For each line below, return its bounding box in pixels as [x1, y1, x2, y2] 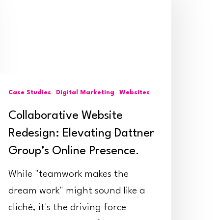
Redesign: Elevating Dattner [8, 128, 154, 140]
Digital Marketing [56, 89, 114, 96]
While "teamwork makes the [8, 169, 129, 180]
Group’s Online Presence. [8, 145, 139, 158]
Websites [119, 89, 150, 96]
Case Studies [8, 89, 51, 96]
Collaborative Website [8, 110, 123, 122]
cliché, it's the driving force [8, 203, 126, 213]
